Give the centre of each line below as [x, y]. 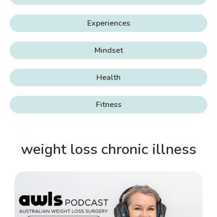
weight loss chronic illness [108, 150]
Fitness [108, 105]
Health [108, 78]
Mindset [108, 51]
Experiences [108, 23]
